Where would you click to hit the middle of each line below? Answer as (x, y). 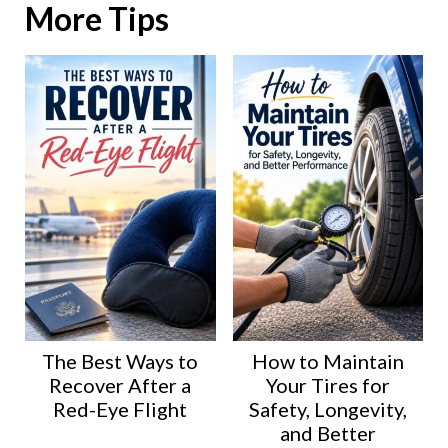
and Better (327, 432)
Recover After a (120, 384)
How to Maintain (327, 360)
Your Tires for (327, 384)
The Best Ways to (120, 360)
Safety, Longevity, (327, 408)
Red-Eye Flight (120, 408)
